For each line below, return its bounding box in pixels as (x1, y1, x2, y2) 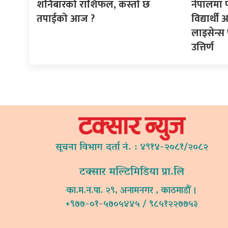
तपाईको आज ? (37, 10, 95, 27)
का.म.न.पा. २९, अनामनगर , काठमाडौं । (66, 182, 197, 200)
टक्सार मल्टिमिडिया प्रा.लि (79, 162, 184, 183)
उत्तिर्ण (191, 38, 214, 56)
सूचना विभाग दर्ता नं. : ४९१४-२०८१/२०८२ (55, 138, 208, 157)
